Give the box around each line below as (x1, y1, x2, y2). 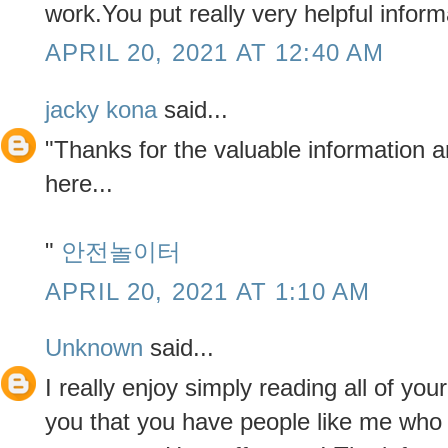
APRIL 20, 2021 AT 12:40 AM (45, 39, 385, 67)
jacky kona (45, 95, 157, 123)
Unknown (45, 333, 143, 361)
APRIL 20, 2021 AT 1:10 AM (45, 277, 371, 305)
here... (45, 169, 113, 197)
